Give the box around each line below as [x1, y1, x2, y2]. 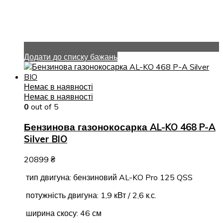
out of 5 [29, 102, 59, 112]
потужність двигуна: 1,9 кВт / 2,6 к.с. [24, 190, 156, 200]
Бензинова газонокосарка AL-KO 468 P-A [24, 121, 216, 133]
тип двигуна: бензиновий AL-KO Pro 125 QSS [24, 172, 193, 182]
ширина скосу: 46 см [24, 208, 102, 218]
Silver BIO [24, 133, 67, 145]
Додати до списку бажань [24, 52, 117, 62]
